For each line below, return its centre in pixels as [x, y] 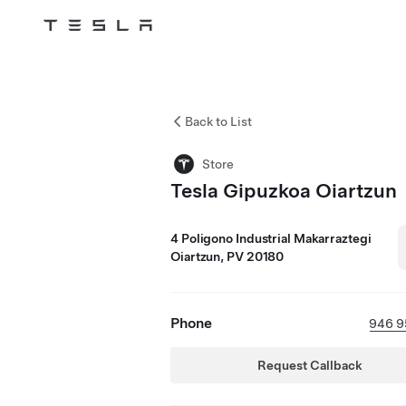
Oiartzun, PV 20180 [227, 256]
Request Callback [310, 365]
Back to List [218, 121]
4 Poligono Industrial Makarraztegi [271, 238]
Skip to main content [76, 50]
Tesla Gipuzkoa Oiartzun [284, 190]
